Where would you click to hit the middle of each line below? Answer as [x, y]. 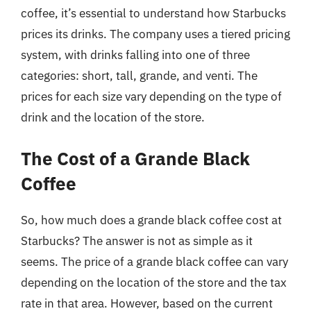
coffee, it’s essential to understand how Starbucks [153, 13]
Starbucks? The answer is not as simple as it [137, 241]
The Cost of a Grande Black [135, 158]
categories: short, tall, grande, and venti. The [139, 76]
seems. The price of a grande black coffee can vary [154, 261]
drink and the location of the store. [113, 117]
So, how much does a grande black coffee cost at [151, 220]
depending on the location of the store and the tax [154, 282]
